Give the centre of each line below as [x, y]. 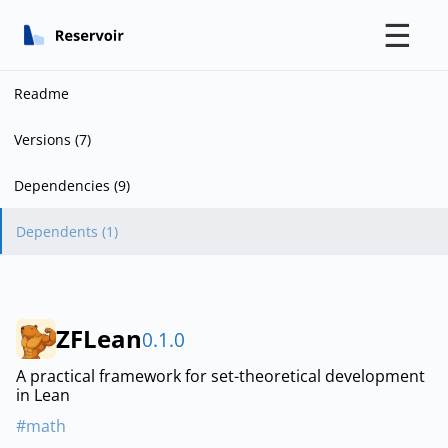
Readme [42, 94]
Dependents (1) [67, 231]
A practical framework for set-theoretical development [220, 376]
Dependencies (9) [72, 185]
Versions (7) [53, 140]
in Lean [43, 395]
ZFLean [99, 339]
